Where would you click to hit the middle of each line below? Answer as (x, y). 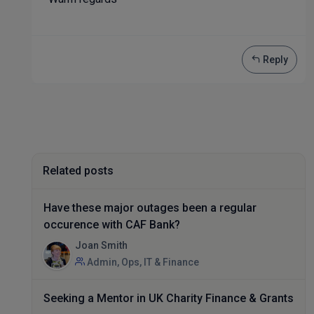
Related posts (78, 171)
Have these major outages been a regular (150, 208)
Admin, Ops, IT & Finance (142, 262)
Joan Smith (101, 245)
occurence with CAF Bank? (112, 225)
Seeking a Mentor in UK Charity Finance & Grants (169, 298)
